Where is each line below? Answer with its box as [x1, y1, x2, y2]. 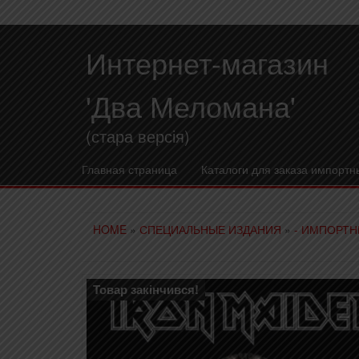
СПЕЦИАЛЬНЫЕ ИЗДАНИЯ [139, 221, 281, 237]
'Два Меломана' [86, 85, 296, 126]
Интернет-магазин [86, 42, 329, 83]
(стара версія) [86, 124, 190, 147]
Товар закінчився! [93, 280, 199, 298]
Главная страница [82, 161, 177, 177]
